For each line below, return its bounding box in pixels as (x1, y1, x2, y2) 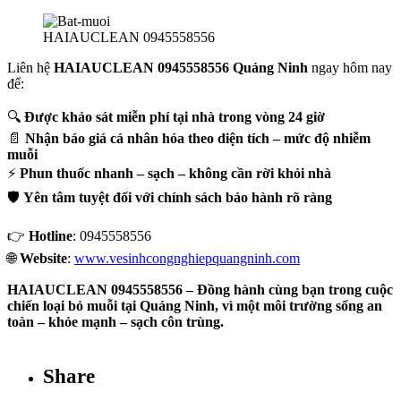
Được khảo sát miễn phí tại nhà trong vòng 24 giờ (24, 109, 325, 125)
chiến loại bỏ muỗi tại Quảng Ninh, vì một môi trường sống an (7, 298, 382, 314)
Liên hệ (7, 60, 54, 76)
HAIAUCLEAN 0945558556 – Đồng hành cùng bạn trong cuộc (7, 282, 393, 298)
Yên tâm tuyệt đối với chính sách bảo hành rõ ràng (23, 190, 332, 206)
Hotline (29, 228, 73, 244)
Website (20, 251, 67, 267)
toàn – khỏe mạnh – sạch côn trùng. (7, 314, 224, 330)
